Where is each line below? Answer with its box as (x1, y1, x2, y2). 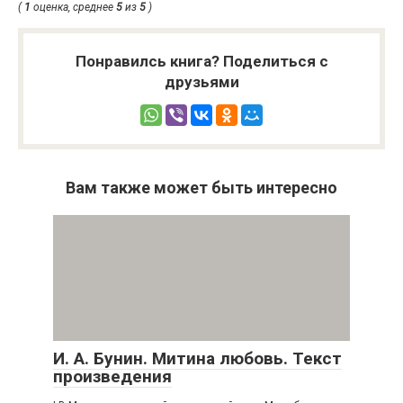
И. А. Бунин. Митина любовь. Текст (53, 347, 342, 369)
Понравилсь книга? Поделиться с (75, 51, 328, 70)
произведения (53, 365, 172, 387)
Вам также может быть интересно (66, 177, 337, 197)
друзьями (164, 72, 239, 91)
